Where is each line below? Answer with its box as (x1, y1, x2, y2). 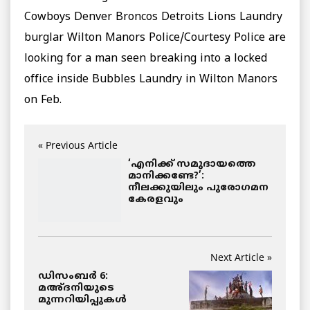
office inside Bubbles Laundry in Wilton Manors (24, 73, 277, 87)
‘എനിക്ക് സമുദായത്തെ (128, 158, 256, 171)
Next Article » (210, 250, 272, 264)
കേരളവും (128, 194, 183, 206)
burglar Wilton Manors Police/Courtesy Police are (24, 31, 286, 46)
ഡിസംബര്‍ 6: (38, 271, 108, 283)
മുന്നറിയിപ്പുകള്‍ (38, 294, 127, 307)
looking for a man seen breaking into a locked (24, 52, 267, 66)
